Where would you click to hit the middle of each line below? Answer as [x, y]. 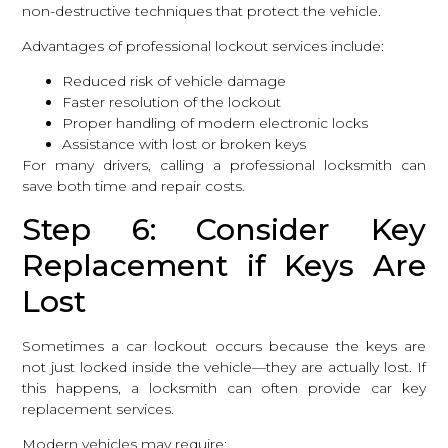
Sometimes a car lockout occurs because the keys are [224, 345]
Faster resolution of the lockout [172, 102]
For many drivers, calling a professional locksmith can [224, 165]
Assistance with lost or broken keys [184, 144]
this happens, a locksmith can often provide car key [224, 387]
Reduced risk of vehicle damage [174, 81]
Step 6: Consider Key [224, 229]
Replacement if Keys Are [224, 265]
